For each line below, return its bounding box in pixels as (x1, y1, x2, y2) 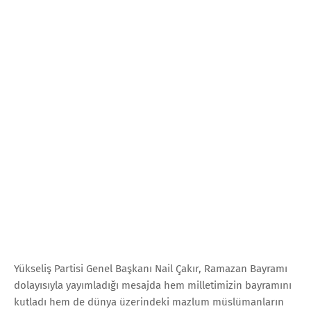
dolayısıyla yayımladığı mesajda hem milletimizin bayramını (14, 278, 292, 292)
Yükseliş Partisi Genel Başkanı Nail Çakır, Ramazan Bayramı (14, 262, 287, 275)
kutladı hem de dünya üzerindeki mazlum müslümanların (14, 295, 284, 308)
